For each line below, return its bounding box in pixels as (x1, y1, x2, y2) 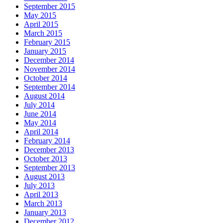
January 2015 (24, 46, 66, 55)
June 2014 (24, 109, 56, 118)
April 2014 (24, 127, 58, 136)
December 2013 (24, 145, 74, 154)
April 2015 (24, 19, 58, 28)
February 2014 (24, 136, 70, 145)
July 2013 (24, 181, 55, 190)
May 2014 (24, 118, 56, 127)
